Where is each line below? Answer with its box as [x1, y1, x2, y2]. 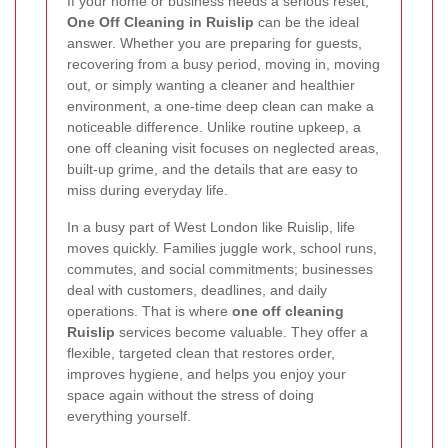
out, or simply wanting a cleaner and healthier [67, 77, 355, 93]
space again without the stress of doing [67, 387, 314, 403]
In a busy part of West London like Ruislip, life [67, 219, 355, 235]
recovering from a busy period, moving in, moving [67, 56, 380, 72]
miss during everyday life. [67, 182, 228, 198]
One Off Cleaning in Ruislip [67, 14, 254, 30]
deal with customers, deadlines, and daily [67, 282, 327, 298]
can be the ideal [254, 14, 359, 30]
